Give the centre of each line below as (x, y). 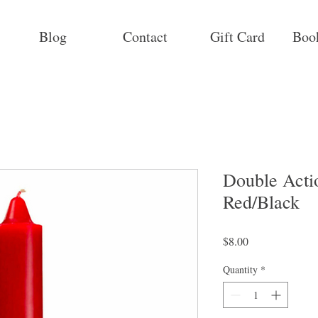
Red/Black (261, 202)
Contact (145, 37)
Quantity (240, 270)
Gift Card (237, 37)
